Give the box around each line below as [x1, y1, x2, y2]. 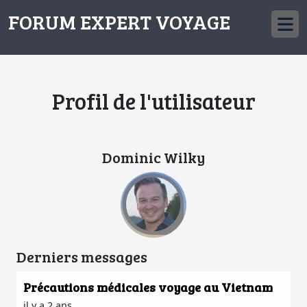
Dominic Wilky [101, 147, 206, 167]
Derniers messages [16, 247, 147, 267]
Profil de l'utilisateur [51, 86, 256, 116]
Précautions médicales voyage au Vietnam [23, 279, 273, 295]
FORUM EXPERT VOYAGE [8, 8, 230, 35]
